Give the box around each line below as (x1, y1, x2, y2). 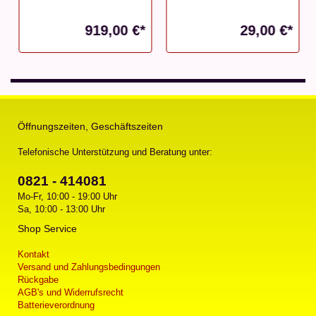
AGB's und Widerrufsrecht (18, 286, 123, 298)
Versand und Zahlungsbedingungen (18, 261, 160, 272)
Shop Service (18, 222, 77, 234)
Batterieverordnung (18, 299, 95, 310)
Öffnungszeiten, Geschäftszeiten (18, 120, 163, 132)
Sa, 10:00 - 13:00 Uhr (18, 203, 105, 214)
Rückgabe (18, 274, 59, 285)
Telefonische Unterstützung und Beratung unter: (18, 146, 212, 157)
